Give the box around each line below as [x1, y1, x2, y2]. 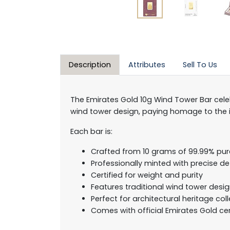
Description [69, 60, 111, 70]
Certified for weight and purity [91, 170, 203, 180]
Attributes [128, 60, 165, 70]
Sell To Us [183, 60, 217, 70]
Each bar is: [70, 126, 112, 137]
